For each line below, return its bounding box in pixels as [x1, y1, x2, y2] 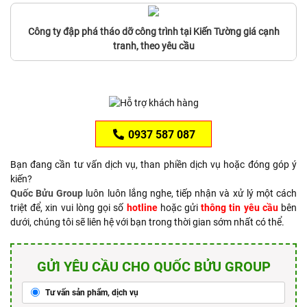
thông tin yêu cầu [201, 201, 278, 213]
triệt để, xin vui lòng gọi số [10, 201, 127, 213]
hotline [126, 201, 158, 213]
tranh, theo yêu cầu [112, 40, 195, 51]
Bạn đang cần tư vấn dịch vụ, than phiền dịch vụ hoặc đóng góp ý [10, 158, 297, 170]
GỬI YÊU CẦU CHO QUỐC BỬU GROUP [36, 258, 271, 275]
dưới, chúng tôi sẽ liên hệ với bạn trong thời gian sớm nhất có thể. [10, 216, 284, 228]
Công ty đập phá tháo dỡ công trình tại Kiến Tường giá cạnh [27, 25, 280, 37]
